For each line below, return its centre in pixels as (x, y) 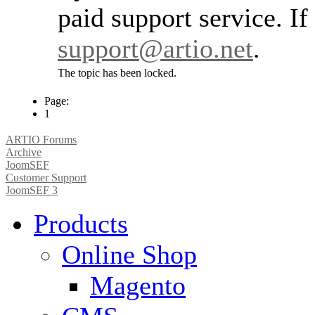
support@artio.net (155, 49)
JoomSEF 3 (32, 191)
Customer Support (46, 178)
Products (81, 224)
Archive (24, 153)
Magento (138, 286)
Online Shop (129, 255)
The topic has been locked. (117, 73)
